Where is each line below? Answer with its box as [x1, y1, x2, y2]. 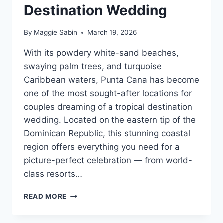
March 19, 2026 [87, 28, 137, 37]
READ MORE [24, 192, 67, 201]
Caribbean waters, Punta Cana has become [24, 75, 199, 85]
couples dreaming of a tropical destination [24, 102, 192, 112]
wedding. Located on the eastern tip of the [24, 115, 196, 125]
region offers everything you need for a [24, 142, 180, 152]
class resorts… [24, 169, 82, 179]
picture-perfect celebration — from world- [24, 155, 192, 166]
